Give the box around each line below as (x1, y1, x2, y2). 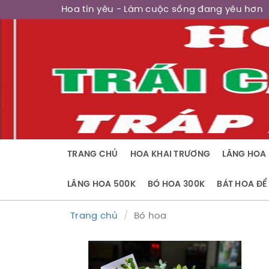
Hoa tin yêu (61, 5, 116, 14)
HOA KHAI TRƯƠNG (130, 150, 211, 159)
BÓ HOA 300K (147, 180, 205, 189)
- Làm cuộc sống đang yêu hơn (116, 5, 264, 14)
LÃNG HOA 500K (67, 180, 136, 189)
